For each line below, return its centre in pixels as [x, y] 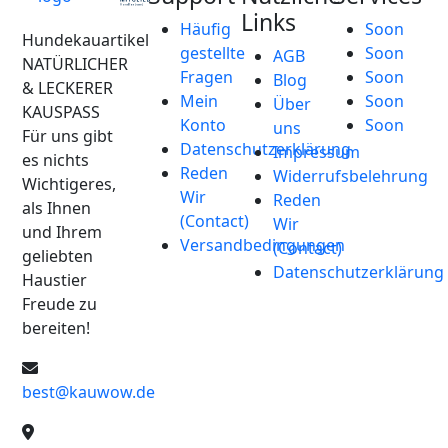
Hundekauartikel [85, 39]
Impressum [316, 152]
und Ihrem [62, 231]
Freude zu [59, 303]
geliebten [57, 255]
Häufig [206, 29]
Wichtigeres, [69, 183]
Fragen [207, 77]
